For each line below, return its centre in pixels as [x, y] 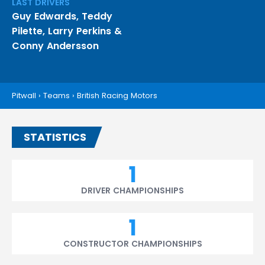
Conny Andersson [55, 46]
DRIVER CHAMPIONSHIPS [132, 190]
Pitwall [24, 96]
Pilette [27, 31]
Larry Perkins [80, 31]
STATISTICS [55, 137]
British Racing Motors [117, 96]
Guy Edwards [44, 16]
